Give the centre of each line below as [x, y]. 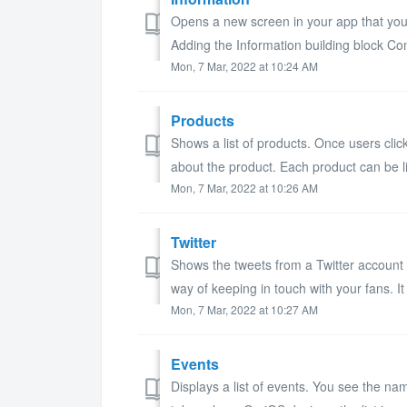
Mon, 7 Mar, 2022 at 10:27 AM [244, 309]
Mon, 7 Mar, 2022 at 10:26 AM [244, 187]
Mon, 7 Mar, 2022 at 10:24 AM [244, 65]
